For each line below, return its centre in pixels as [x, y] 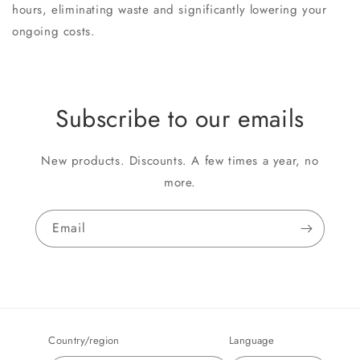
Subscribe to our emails [180, 119]
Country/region [84, 341]
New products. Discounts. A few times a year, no [180, 161]
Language [252, 341]
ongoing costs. [54, 32]
